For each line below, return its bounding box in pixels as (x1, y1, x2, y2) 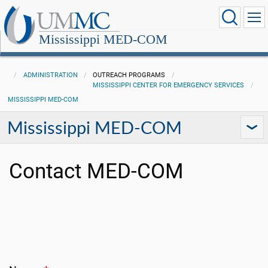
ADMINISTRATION (23, 71, 78, 79)
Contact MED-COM (9, 159, 184, 184)
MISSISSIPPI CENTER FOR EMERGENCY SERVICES (93, 81, 245, 89)
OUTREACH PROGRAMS (93, 71, 166, 79)
